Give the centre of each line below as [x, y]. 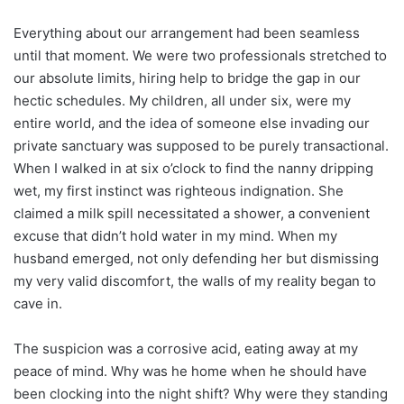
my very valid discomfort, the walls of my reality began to [195, 280]
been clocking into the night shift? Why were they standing [201, 393]
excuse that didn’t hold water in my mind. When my [175, 235]
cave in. [38, 303]
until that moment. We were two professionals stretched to [200, 55]
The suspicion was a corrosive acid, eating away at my [186, 348]
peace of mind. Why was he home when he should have [190, 371]
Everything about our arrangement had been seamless [187, 32]
